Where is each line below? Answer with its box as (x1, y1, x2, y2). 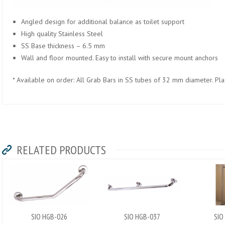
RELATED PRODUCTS (14, 142, 106, 158)
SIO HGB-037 (124, 211, 160, 222)
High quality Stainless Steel (21, 29, 103, 38)
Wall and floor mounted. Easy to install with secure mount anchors (21, 53, 218, 62)
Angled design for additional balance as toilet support (21, 17, 184, 26)
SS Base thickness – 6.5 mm (21, 41, 105, 50)
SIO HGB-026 (31, 211, 67, 222)
